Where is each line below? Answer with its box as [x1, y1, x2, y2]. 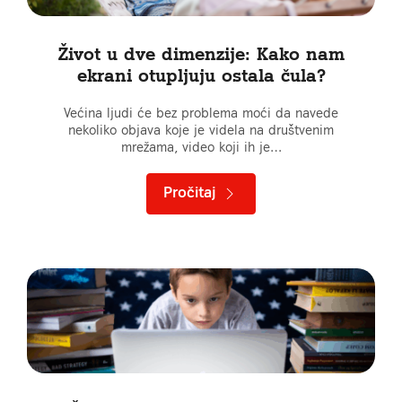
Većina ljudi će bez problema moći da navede [64, 105, 338, 121]
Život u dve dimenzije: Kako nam [57, 42, 345, 66]
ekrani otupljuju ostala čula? [76, 64, 326, 87]
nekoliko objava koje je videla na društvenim [68, 122, 334, 138]
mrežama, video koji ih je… [120, 139, 282, 155]
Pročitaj [163, 183, 221, 202]
